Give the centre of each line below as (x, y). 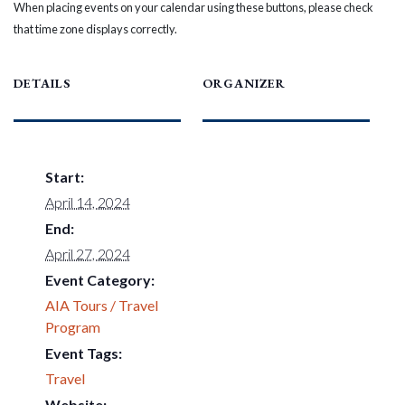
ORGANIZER (244, 83)
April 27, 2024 (88, 254)
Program (73, 327)
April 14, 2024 (88, 202)
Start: (65, 177)
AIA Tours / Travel (102, 305)
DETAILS (42, 83)
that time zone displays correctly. (95, 29)
